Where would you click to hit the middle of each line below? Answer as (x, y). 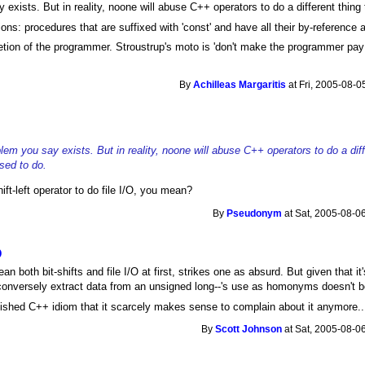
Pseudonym (255, 213)
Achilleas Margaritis (240, 84)
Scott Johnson (249, 330)
